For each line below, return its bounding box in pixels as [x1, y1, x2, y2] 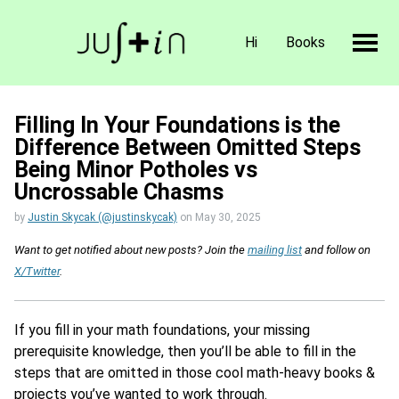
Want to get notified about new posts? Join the [14, 243, 248, 257]
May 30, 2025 [195, 210, 261, 224]
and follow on [302, 243, 370, 257]
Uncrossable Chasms [14, 179, 224, 205]
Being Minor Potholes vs [14, 157, 257, 183]
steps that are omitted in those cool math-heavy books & [14, 363, 375, 381]
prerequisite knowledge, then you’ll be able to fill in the [14, 342, 356, 360]
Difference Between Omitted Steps [14, 134, 361, 160]
